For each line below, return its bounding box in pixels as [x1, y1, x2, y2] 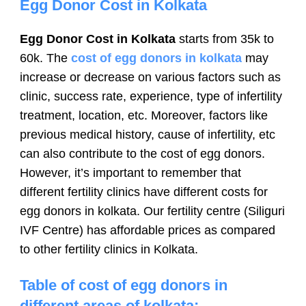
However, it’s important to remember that [20, 165, 241, 180]
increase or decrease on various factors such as [20, 70, 281, 84]
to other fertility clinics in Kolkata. [20, 242, 198, 256]
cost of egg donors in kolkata [71, 51, 242, 65]
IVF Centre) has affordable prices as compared [20, 223, 275, 237]
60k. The [20, 51, 71, 65]
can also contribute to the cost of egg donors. [20, 146, 265, 161]
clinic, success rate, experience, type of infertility [20, 89, 282, 103]
